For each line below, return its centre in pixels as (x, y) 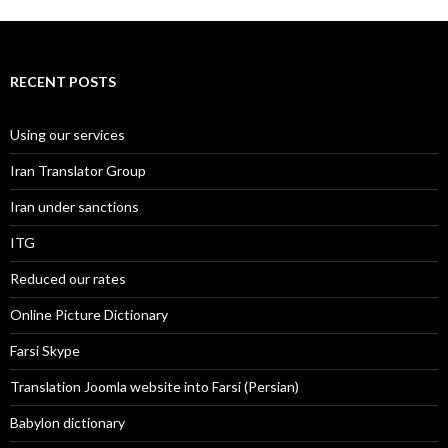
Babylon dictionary (67, 422)
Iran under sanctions (74, 206)
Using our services (67, 134)
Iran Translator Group (78, 170)
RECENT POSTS (63, 81)
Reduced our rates (68, 278)
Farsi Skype (45, 350)
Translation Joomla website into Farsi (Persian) (154, 386)
